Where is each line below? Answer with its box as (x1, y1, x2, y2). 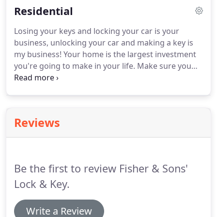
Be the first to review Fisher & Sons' (14, 161, 188, 175)
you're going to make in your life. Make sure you (14, 61, 191, 71)
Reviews (14, 115, 60, 130)
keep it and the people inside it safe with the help (14, 72, 194, 83)
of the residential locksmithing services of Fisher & (14, 84, 199, 94)
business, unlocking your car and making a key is (14, 37, 193, 48)
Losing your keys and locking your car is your (14, 26, 179, 36)
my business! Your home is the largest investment (14, 49, 196, 60)
